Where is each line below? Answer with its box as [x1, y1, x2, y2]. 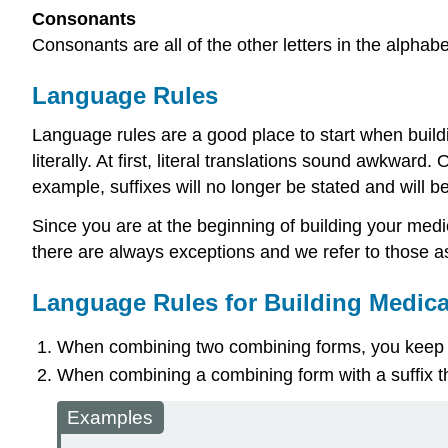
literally [32, 151, 87, 172]
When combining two [56, 336, 229, 357]
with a [333, 365, 391, 386]
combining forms [228, 336, 361, 357]
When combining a [56, 365, 211, 386]
